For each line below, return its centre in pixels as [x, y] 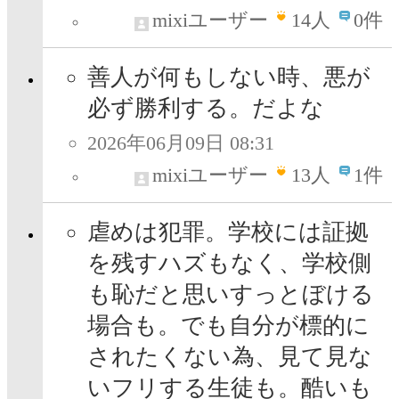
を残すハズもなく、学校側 [229, 264]
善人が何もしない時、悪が [229, 77]
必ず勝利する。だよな [206, 109]
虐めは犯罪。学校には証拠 [228, 232]
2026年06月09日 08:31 [181, 143]
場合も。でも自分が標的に [228, 326]
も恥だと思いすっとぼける [231, 295]
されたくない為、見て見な [230, 357]
